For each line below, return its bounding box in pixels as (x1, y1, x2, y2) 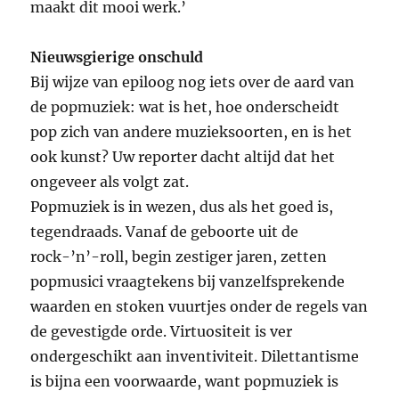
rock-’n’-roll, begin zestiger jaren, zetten (30, 248, 328, 266)
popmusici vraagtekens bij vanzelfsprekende (30, 273, 346, 291)
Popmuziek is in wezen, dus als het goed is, (30, 198, 334, 216)
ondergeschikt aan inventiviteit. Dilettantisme (30, 347, 360, 366)
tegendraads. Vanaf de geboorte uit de (30, 223, 299, 241)
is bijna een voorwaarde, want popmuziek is (30, 372, 339, 391)
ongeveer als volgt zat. (30, 173, 190, 191)
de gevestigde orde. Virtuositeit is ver (30, 322, 293, 341)
